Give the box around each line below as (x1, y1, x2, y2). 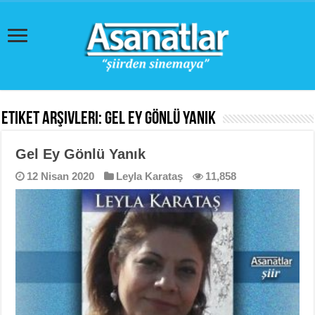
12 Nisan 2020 (27, 170, 95, 182)
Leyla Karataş (116, 170, 184, 182)
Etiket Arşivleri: (1, 110, 105, 129)
